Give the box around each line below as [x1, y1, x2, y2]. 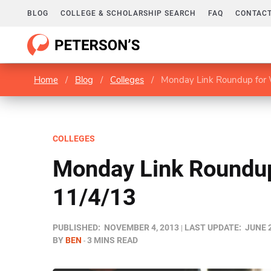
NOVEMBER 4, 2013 [104, 223, 179, 232]
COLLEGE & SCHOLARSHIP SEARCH [60, 9, 196, 18]
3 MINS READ [87, 235, 138, 245]
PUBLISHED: [53, 223, 100, 232]
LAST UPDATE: [184, 223, 241, 232]
